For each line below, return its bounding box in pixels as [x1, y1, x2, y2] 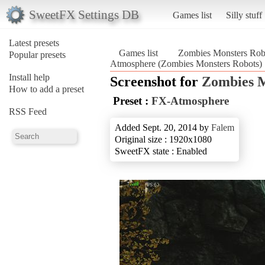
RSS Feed [9, 106, 47, 117]
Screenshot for [110, 73, 202, 89]
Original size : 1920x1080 [115, 134, 212, 144]
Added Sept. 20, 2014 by [115, 122, 211, 132]
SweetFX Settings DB [28, 7, 139, 21]
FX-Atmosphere [151, 94, 229, 107]
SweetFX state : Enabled [115, 146, 207, 156]
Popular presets [9, 49, 66, 60]
